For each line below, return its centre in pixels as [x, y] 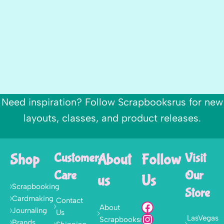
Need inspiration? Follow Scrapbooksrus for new [112, 102]
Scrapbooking [36, 186]
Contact [69, 200]
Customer [76, 158]
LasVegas [203, 218]
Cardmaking [33, 198]
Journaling [29, 210]
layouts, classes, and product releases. [112, 118]
